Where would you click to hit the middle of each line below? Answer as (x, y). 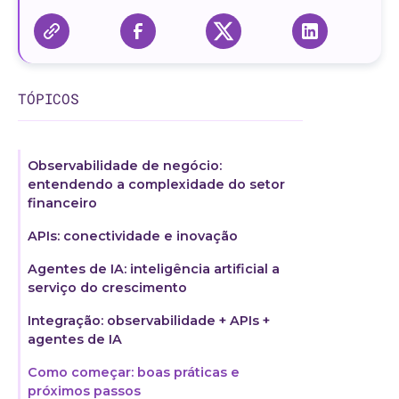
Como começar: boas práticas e (134, 372)
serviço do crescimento (107, 288)
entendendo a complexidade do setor (156, 184)
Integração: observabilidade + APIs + (149, 321)
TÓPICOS (49, 98)
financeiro (62, 203)
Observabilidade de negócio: (125, 166)
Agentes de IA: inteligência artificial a (154, 269)
